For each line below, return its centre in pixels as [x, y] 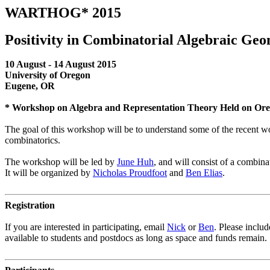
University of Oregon [48, 75]
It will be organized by [49, 173]
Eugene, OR [30, 86]
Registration [30, 205]
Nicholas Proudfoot [130, 173]
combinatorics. [33, 140]
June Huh [135, 162]
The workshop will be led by [61, 162]
